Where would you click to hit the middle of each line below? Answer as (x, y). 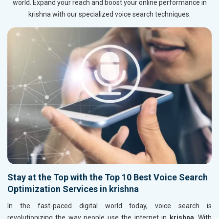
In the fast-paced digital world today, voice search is (109, 206)
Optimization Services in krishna (73, 189)
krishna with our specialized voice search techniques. (109, 14)
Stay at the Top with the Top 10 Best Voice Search (108, 177)
